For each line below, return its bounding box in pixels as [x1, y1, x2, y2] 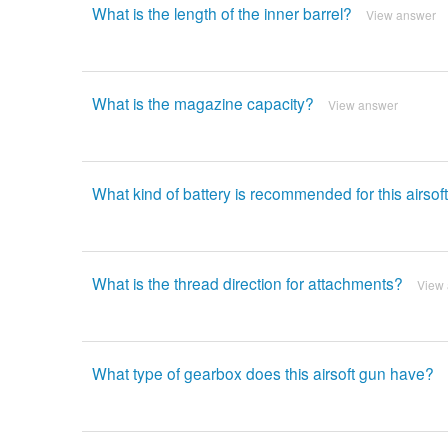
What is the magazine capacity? [91, 92, 314, 115]
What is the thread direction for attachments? [91, 272, 403, 295]
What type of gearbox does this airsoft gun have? [91, 362, 434, 385]
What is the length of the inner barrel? [91, 2, 352, 25]
